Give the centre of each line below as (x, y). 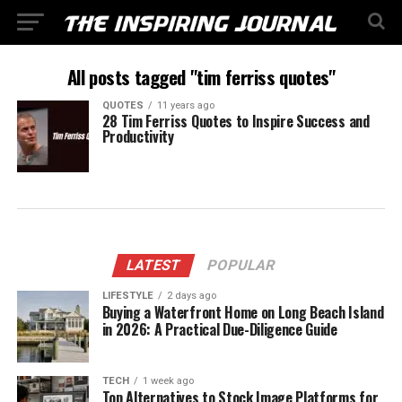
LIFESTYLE (127, 296)
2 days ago (191, 296)
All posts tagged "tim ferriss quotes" (201, 77)
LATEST (154, 265)
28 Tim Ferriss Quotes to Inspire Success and (236, 121)
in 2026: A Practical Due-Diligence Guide (219, 329)
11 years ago (185, 105)
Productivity (138, 136)
